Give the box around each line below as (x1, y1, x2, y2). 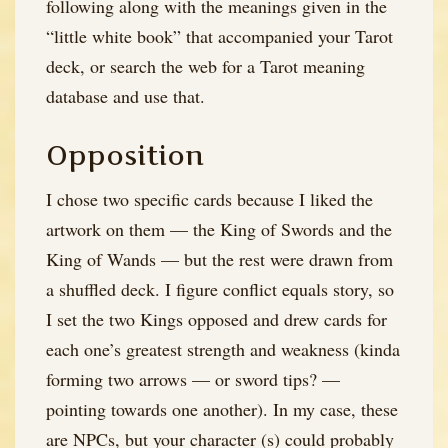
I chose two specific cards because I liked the (46, 186, 373, 211)
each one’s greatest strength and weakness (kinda (46, 336, 400, 361)
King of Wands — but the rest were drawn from (46, 246, 393, 271)
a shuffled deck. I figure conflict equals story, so (46, 276, 394, 301)
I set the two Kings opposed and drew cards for (46, 306, 387, 331)
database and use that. (46, 84, 205, 109)
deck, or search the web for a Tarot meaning (46, 54, 365, 79)
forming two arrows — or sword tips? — (46, 366, 340, 391)
